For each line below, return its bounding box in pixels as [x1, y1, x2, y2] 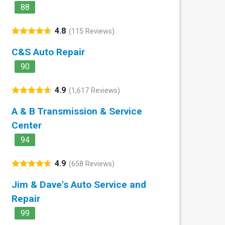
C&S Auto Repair [12, 46, 85, 58]
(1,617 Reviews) [69, 86, 120, 95]
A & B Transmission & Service [12, 105, 142, 118]
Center [12, 120, 42, 132]
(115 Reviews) [69, 27, 115, 36]
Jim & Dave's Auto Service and [12, 179, 146, 191]
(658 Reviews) [69, 159, 115, 168]
